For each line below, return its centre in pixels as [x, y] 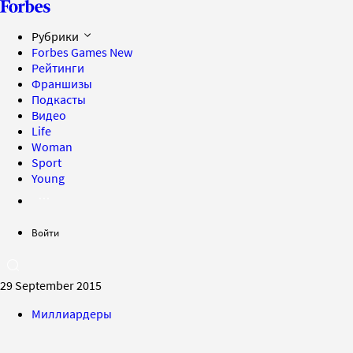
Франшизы [62, 84]
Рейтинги [58, 68]
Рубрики [56, 36]
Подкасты [59, 99]
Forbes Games [71, 52]
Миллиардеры [72, 314]
